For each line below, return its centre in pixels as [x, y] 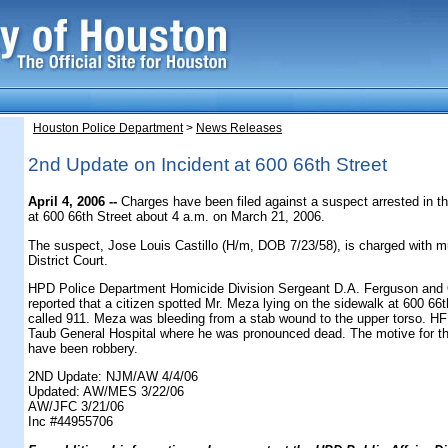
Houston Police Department [108, 128]
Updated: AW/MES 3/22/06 [106, 392]
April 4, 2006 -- [72, 202]
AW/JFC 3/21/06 [76, 407]
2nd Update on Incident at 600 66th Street [207, 164]
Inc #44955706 [70, 422]
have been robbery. [83, 348]
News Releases [239, 128]
